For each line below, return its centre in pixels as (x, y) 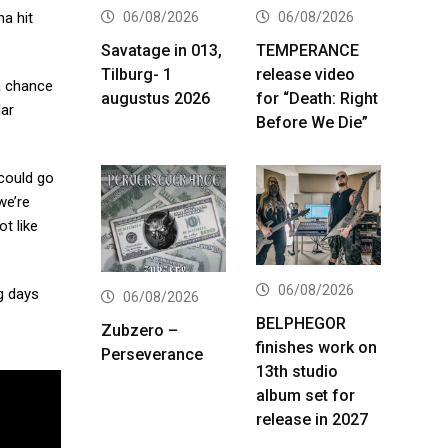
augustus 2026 (155, 98)
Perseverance (152, 354)
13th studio (297, 371)
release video (305, 74)
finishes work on (316, 347)
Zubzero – (139, 330)
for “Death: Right (317, 98)
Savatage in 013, (161, 50)
